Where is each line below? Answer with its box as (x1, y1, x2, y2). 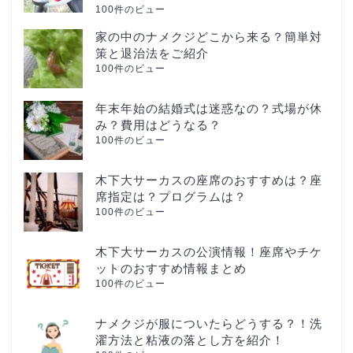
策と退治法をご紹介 (95, 46, 209, 60)
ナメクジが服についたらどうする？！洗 (95, 316, 322, 330)
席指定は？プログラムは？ (95, 189, 247, 203)
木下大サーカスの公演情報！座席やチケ (95, 244, 322, 258)
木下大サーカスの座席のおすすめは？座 (95, 173, 322, 187)
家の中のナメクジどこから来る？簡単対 (95, 29, 322, 43)
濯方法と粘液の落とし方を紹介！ (95, 333, 284, 347)
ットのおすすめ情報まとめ (95, 261, 247, 275)
